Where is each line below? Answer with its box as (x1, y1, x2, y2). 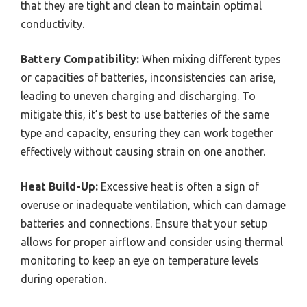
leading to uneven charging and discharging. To (21, 89, 256, 102)
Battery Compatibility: (21, 52, 139, 65)
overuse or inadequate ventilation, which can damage (21, 198, 286, 211)
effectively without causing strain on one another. (21, 145, 265, 158)
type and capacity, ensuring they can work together (21, 126, 273, 139)
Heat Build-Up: (21, 180, 98, 193)
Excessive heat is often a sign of (98, 180, 259, 193)
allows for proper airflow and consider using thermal (21, 235, 283, 248)
